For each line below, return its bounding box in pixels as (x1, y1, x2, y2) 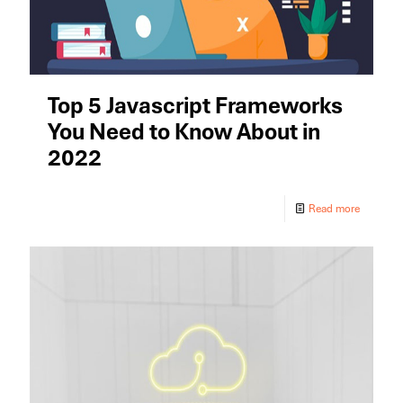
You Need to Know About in (48, 116, 320, 147)
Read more (309, 201, 360, 216)
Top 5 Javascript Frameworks (48, 90, 343, 121)
